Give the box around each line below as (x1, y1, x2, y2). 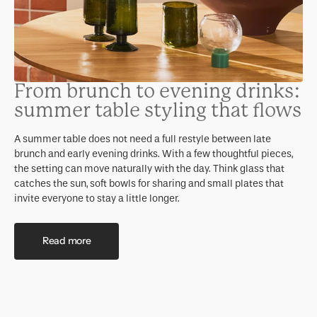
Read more (42, 234, 91, 248)
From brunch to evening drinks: (14, 79, 301, 103)
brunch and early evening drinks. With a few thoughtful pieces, (14, 147, 293, 160)
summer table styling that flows (14, 98, 301, 122)
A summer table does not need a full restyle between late (14, 132, 271, 145)
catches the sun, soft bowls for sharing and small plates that (14, 177, 284, 190)
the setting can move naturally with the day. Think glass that (14, 162, 284, 175)
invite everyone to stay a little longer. (14, 192, 180, 204)
